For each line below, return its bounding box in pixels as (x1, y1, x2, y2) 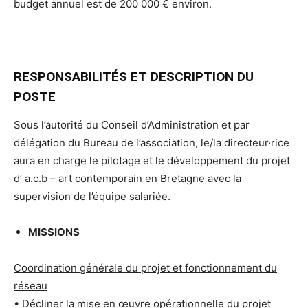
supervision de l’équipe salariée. (14, 189, 170, 203)
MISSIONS (28, 225, 80, 239)
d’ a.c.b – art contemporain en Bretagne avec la (14, 171, 241, 185)
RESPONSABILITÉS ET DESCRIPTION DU (14, 68, 254, 85)
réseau (14, 278, 47, 292)
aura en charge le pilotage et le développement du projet (14, 153, 290, 167)
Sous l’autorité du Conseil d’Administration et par (14, 118, 250, 131)
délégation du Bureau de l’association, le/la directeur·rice (14, 135, 289, 149)
